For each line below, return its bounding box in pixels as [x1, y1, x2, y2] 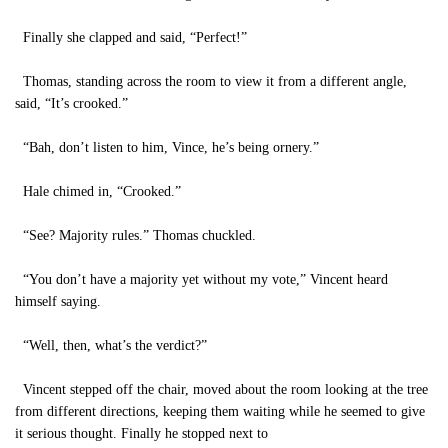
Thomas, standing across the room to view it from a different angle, [15, 74, 407, 89]
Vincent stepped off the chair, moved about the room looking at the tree [15, 382, 428, 397]
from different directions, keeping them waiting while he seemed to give [15, 404, 425, 419]
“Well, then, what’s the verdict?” [15, 338, 207, 353]
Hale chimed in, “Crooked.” [15, 184, 181, 199]
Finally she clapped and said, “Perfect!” [15, 30, 247, 45]
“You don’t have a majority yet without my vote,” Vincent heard [15, 272, 388, 287]
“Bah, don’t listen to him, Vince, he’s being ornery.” [15, 140, 319, 155]
